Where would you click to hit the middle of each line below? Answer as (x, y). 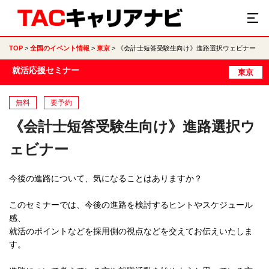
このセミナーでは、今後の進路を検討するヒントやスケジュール (131, 205)
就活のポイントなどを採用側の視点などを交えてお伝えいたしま (131, 231)
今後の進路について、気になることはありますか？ (106, 178)
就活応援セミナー (46, 70)
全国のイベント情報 (60, 48)
